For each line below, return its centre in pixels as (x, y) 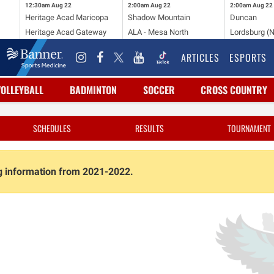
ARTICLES (200, 57)
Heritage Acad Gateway (65, 32)
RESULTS (149, 128)
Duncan (244, 17)
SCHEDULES (52, 128)
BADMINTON (93, 90)
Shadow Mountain (159, 17)
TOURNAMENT (250, 128)
